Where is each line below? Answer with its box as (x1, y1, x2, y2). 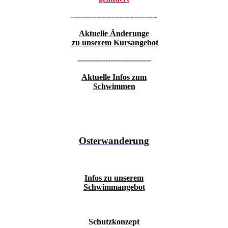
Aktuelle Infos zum (81, 73, 147, 82)
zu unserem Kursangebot (72, 38, 158, 47)
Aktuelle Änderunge (79, 29, 149, 38)
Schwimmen (93, 82, 135, 91)
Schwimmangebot (83, 182, 145, 191)
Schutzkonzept (89, 217, 139, 226)
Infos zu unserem (84, 173, 144, 182)
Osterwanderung (79, 135, 149, 147)
